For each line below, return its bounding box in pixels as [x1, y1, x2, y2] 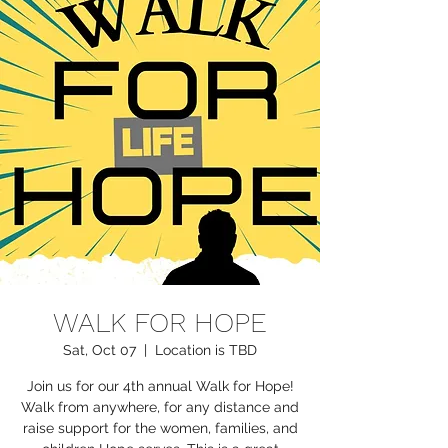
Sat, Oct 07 [63, 342, 136, 358]
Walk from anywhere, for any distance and [21, 399, 299, 415]
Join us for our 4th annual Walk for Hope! [26, 378, 294, 394]
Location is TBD [155, 342, 257, 358]
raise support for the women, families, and [22, 420, 298, 436]
